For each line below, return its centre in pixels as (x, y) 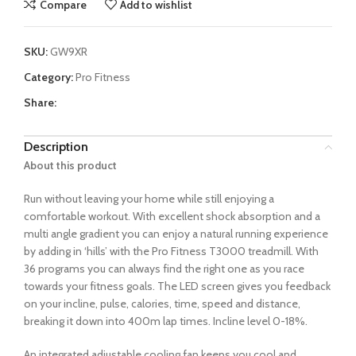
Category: (48, 77)
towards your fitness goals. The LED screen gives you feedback (177, 286)
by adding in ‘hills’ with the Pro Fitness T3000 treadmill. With (171, 252)
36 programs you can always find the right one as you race (164, 269)
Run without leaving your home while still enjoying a (149, 199)
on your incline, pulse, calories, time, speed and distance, (162, 304)
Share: (40, 103)
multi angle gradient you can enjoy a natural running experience (176, 234)
